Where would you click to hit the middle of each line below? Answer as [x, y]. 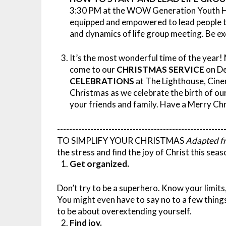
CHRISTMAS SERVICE [161, 70]
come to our [93, 70]
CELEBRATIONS [103, 81]
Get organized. [100, 163]
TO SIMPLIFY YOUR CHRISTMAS [121, 140]
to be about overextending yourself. [125, 211]
